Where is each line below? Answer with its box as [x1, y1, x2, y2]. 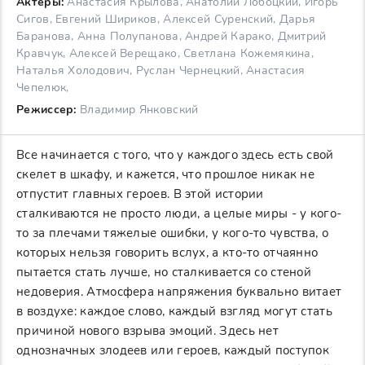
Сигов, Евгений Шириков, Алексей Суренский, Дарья [16, 11, 316, 28]
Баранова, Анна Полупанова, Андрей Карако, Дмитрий [16, 29, 327, 45]
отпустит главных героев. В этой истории [16, 186, 264, 203]
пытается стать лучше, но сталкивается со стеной [16, 264, 312, 281]
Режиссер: [16, 102, 77, 118]
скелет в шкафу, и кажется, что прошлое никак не [16, 166, 315, 183]
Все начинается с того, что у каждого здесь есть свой [16, 147, 334, 164]
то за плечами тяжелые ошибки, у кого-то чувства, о [16, 225, 328, 242]
